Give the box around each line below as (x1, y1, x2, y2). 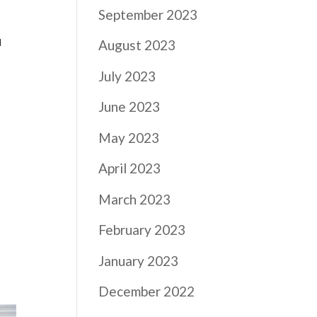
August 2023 (98, 37, 176, 53)
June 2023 (98, 98, 161, 115)
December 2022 (98, 283, 195, 299)
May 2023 (98, 129, 160, 146)
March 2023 (98, 190, 171, 207)
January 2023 (98, 252, 179, 269)
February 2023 (98, 221, 186, 238)
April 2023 (98, 160, 161, 176)
